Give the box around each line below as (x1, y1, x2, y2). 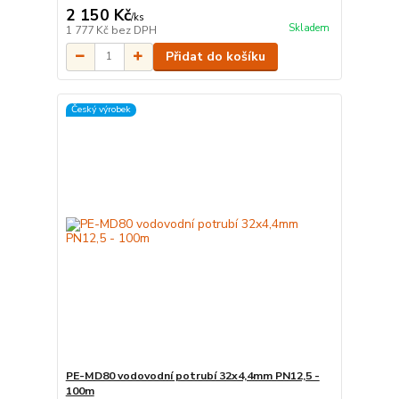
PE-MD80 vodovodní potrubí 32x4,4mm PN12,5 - (65, 369, 320, 384)
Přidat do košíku (165, 47, 265, 65)
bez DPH (110, 22, 157, 37)
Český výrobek (70, 102, 131, 117)
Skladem (288, 21, 330, 35)
